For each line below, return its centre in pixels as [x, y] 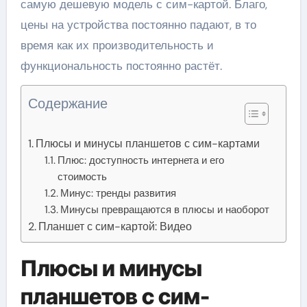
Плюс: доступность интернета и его [141, 160]
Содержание [67, 103]
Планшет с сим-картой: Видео [115, 226]
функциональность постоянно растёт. [121, 65]
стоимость [83, 176]
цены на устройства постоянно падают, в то [138, 24]
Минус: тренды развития [119, 193]
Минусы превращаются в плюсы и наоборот [165, 209]
